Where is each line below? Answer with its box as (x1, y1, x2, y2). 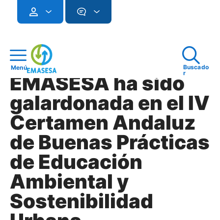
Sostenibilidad (10, 189, 153, 213)
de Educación (10, 150, 142, 174)
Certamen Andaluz (10, 110, 196, 135)
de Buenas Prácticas (10, 130, 210, 154)
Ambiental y (10, 169, 129, 193)
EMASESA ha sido (10, 71, 185, 95)
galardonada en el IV (10, 91, 210, 115)
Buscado (183, 63, 209, 71)
